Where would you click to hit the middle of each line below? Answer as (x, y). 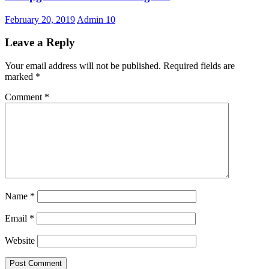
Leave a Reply (40, 43)
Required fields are (199, 66)
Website (20, 241)
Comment (25, 97)
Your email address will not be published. (83, 66)
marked (20, 77)
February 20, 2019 (40, 19)
